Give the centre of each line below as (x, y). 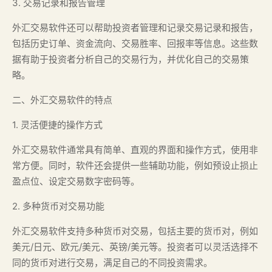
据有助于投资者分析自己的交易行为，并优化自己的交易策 (131, 59)
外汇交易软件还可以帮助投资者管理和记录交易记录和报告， (135, 28)
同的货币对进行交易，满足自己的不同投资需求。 (112, 263)
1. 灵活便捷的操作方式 (57, 125)
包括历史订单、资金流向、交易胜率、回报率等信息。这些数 (135, 43)
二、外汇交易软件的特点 (62, 100)
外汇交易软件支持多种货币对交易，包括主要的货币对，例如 (135, 231)
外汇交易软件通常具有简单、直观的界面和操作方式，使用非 (135, 150)
